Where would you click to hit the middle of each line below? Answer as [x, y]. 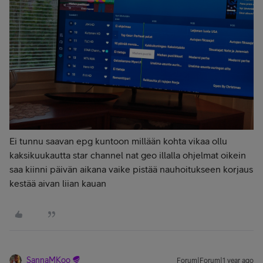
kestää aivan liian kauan [58, 183]
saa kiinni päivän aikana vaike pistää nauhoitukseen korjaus [131, 169]
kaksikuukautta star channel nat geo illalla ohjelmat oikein [128, 155]
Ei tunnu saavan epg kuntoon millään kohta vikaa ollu [118, 141]
